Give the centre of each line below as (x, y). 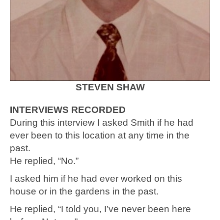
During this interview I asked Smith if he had (102, 123)
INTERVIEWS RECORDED (68, 110)
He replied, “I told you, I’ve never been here (100, 209)
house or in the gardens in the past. (85, 192)
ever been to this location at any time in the (100, 136)
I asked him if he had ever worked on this (96, 179)
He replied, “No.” (44, 161)
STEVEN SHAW (110, 87)
